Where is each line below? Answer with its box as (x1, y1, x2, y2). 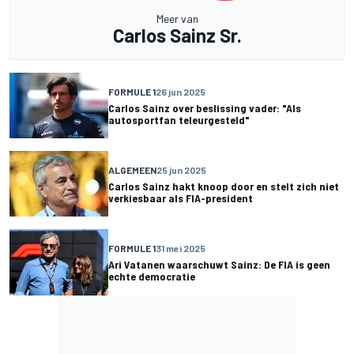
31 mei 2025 (156, 242, 205, 254)
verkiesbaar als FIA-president (108, 190, 253, 205)
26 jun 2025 (156, 85, 205, 97)
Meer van (156, 12, 198, 26)
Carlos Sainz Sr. (112, 24, 242, 47)
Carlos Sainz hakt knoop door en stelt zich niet (108, 179, 339, 193)
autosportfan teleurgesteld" (108, 112, 250, 126)
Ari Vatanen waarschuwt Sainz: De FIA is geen (108, 257, 330, 271)
